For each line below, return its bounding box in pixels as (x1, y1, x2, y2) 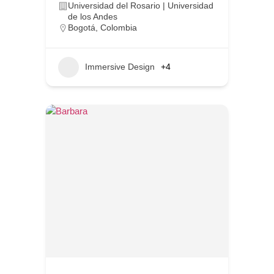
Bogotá (68, 22, 95, 32)
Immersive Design (85, 62, 155, 72)
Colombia (100, 22, 137, 32)
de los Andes (68, 11, 117, 21)
